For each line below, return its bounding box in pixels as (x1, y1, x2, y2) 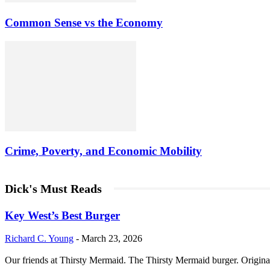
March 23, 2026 (81, 233, 142, 244)
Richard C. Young (5, 233, 74, 244)
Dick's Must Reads (5, 182, 102, 195)
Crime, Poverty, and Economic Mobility (5, 145, 202, 158)
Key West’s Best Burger (5, 209, 120, 222)
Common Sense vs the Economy (5, 16, 163, 29)
